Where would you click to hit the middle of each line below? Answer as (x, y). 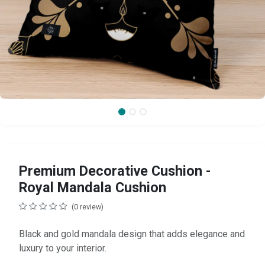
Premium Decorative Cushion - (115, 171)
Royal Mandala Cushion (93, 187)
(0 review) (88, 206)
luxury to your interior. (63, 248)
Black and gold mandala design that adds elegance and (132, 234)
